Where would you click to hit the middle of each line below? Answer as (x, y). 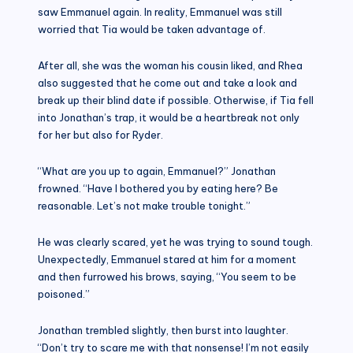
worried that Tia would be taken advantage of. (152, 29)
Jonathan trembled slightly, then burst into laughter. (163, 330)
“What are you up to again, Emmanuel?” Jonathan (157, 171)
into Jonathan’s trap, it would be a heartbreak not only (169, 117)
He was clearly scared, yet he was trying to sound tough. (175, 242)
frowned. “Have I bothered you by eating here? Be (158, 188)
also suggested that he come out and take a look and (167, 82)
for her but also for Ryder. (100, 134)
